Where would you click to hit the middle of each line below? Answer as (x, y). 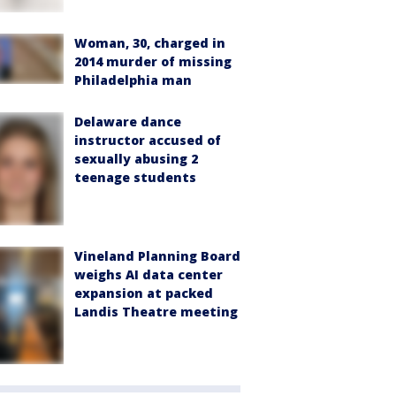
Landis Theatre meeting (156, 311)
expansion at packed (144, 293)
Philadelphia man (133, 80)
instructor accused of (148, 141)
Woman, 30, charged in (150, 43)
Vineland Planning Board (157, 255)
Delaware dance (128, 122)
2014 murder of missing (153, 62)
